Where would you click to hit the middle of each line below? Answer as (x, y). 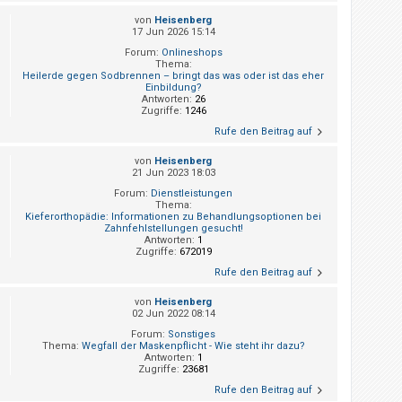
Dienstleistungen (192, 194)
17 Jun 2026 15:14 (173, 32)
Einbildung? (173, 88)
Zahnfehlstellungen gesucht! (173, 229)
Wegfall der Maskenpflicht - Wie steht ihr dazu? (193, 346)
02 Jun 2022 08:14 (173, 314)
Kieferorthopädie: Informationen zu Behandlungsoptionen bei (173, 217)
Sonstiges (192, 335)
